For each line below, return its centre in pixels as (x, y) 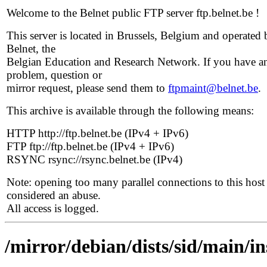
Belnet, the (31, 49)
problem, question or (54, 75)
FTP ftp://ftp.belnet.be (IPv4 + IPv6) (90, 146)
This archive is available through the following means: (130, 111)
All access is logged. (53, 208)
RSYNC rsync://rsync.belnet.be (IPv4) (94, 159)
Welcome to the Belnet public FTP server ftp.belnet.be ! (133, 13)
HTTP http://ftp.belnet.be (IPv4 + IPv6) (97, 133)
